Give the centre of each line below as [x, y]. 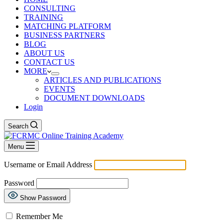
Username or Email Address [48, 165]
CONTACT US [49, 62]
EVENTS [59, 89]
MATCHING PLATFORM [67, 26]
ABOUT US [44, 53]
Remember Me [38, 216]
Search [18, 126]
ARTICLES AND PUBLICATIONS [103, 80]
